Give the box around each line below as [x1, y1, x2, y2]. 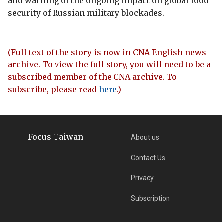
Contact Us [131, 153, 166, 162]
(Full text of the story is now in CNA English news [8, 47, 206, 57]
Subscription [131, 194, 170, 202]
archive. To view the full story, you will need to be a [8, 59, 211, 69]
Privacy [131, 173, 154, 182]
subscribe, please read [8, 84, 99, 94]
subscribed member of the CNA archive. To [8, 71, 177, 82]
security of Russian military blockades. [8, 7, 164, 18]
